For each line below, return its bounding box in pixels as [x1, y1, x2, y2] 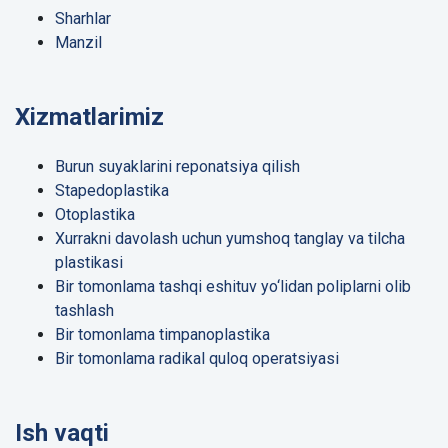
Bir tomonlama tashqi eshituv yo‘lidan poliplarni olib [55, 276, 411, 296]
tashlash [55, 300, 114, 320]
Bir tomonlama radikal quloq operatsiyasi [55, 348, 339, 368]
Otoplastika [55, 204, 135, 224]
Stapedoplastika [55, 180, 169, 200]
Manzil [55, 32, 102, 52]
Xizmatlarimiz [15, 102, 164, 131]
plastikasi [55, 252, 123, 272]
